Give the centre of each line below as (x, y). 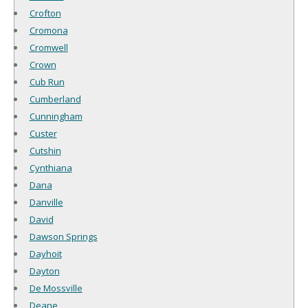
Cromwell (48, 47)
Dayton (44, 271)
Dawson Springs (63, 236)
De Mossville (56, 288)
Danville (46, 202)
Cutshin (45, 150)
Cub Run (47, 81)
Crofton (45, 13)
